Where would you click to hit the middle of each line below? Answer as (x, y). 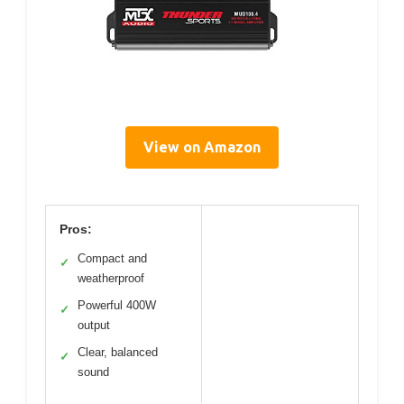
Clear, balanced (118, 352)
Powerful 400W (117, 305)
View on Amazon (202, 147)
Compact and (112, 258)
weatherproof (111, 278)
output (94, 325)
